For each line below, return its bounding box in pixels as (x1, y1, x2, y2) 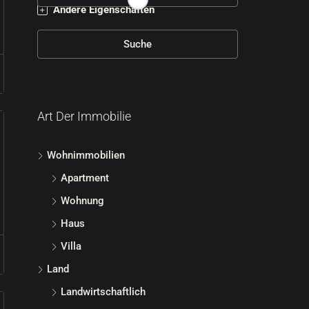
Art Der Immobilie (37, 109, 131, 123)
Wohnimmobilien (47, 149, 125, 161)
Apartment (61, 172, 109, 184)
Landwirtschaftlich (61, 286, 146, 298)
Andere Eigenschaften (53, 3, 154, 16)
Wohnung (61, 195, 104, 207)
